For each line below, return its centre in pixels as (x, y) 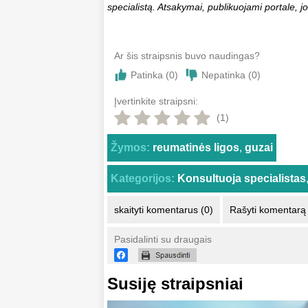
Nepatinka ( (227, 75)
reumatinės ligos (196, 148)
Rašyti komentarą (268, 210)
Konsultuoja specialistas (242, 179)
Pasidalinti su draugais (163, 240)
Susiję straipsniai (175, 284)
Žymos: (130, 148)
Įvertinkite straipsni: (156, 101)
